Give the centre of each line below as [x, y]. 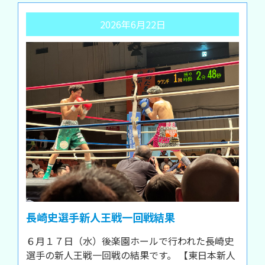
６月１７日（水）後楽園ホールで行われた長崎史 [130, 241]
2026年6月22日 [132, 24]
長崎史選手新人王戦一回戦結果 [101, 217]
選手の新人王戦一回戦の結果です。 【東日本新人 [131, 255]
